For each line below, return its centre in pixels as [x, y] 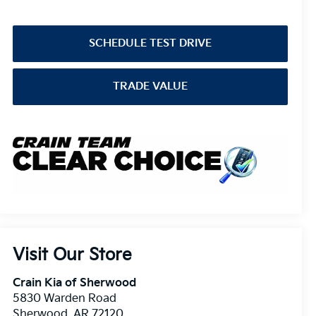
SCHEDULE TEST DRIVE [151, 44]
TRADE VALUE [151, 87]
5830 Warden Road [65, 298]
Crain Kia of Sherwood [75, 283]
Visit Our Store [73, 255]
